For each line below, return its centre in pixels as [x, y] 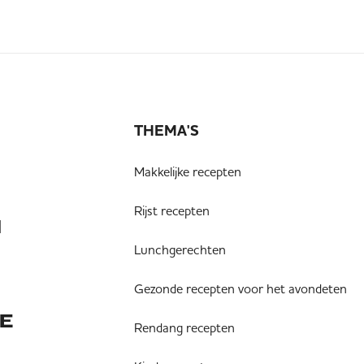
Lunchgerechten [180, 249]
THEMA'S [166, 131]
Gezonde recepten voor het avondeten [240, 288]
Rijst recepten [171, 210]
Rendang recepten [184, 327]
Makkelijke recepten [187, 171]
